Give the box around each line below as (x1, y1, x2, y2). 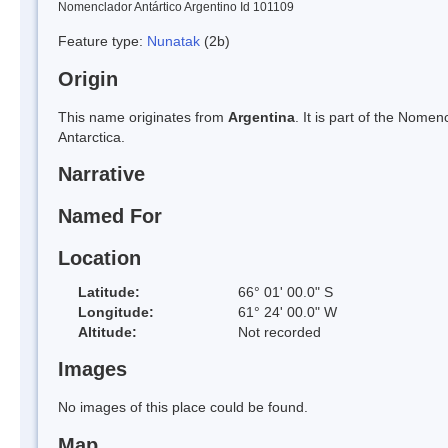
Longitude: (78, 303, 154, 320)
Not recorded (238, 323, 321, 340)
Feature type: (58, 32, 147, 49)
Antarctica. (58, 128, 125, 145)
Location (58, 246, 141, 269)
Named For (58, 205, 162, 228)
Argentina (228, 108, 295, 125)
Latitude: (78, 283, 140, 300)
